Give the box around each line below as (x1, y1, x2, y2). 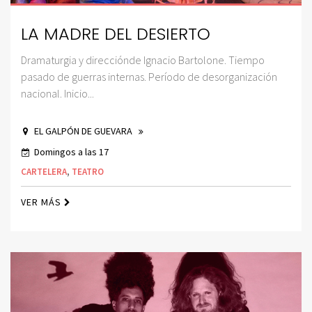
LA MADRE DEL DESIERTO (21, 22, 210, 45)
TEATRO (72, 166, 104, 178)
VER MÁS (21, 196, 64, 208)
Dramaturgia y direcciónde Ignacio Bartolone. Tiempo (21, 53, 265, 67)
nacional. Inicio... (21, 86, 94, 100)
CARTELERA (21, 166, 67, 178)
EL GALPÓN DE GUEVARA (34, 125, 134, 137)
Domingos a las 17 (34, 146, 109, 158)
